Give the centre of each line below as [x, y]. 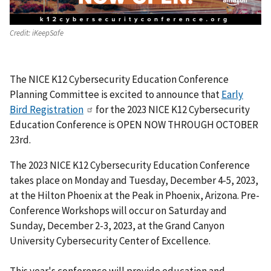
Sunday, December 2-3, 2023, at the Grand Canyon [117, 225]
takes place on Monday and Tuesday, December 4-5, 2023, [134, 180]
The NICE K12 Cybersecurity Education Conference [119, 79]
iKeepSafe [47, 33]
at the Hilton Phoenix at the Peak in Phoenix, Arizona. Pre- [135, 195]
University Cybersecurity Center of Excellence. [111, 240]
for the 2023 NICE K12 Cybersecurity [172, 109]
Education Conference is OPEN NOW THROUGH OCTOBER [134, 124]
